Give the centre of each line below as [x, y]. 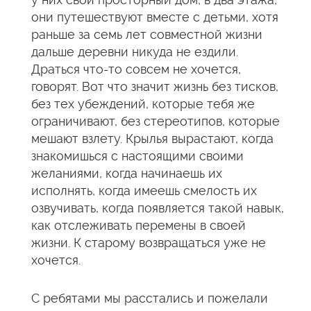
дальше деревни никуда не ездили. [135, 52]
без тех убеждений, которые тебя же [143, 104]
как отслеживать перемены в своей [138, 225]
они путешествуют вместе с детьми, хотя [155, 17]
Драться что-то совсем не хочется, [136, 69]
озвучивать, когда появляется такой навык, [158, 208]
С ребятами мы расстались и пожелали [150, 298]
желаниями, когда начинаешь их [127, 173]
